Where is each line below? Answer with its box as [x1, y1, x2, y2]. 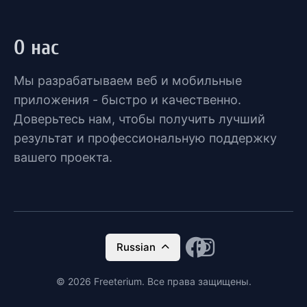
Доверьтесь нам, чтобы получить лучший [14, 111, 265, 126]
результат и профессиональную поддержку [14, 130, 277, 145]
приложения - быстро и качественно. [14, 92, 241, 107]
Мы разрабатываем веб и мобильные [14, 73, 242, 88]
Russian [116, 240, 156, 254]
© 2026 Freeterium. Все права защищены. [56, 275, 251, 287]
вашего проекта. [14, 149, 112, 164]
